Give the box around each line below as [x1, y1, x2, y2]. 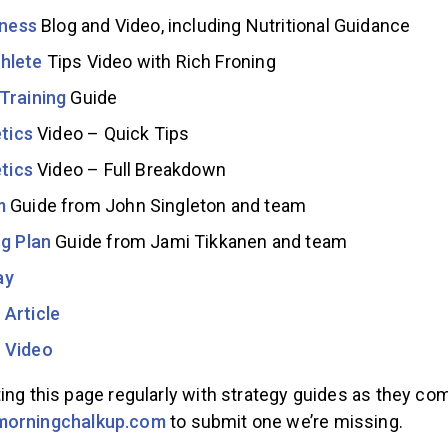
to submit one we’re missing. [165, 410, 404, 432]
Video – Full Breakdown [32, 158, 227, 180]
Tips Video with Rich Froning [42, 50, 276, 72]
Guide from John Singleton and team [5, 194, 307, 216]
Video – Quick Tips [32, 122, 190, 144]
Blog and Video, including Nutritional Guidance [36, 14, 411, 36]
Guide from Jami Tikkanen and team [51, 230, 348, 252]
